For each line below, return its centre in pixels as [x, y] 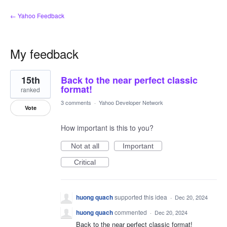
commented [131, 212]
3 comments [76, 102]
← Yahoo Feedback [37, 15]
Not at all [85, 146]
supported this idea [142, 197]
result [19, 81]
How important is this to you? [107, 128]
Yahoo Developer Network [131, 102]
